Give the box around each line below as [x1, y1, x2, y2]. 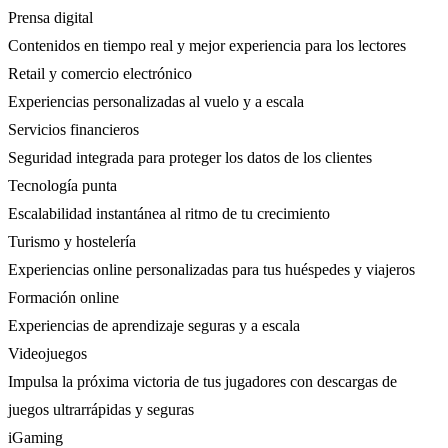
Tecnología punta [8, 176, 117, 194]
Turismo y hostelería [8, 232, 136, 250]
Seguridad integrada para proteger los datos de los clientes [8, 148, 372, 166]
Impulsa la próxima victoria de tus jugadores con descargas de [8, 372, 397, 390]
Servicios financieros [8, 120, 139, 138]
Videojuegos [8, 344, 87, 362]
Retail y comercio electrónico [8, 64, 192, 82]
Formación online [8, 288, 119, 306]
